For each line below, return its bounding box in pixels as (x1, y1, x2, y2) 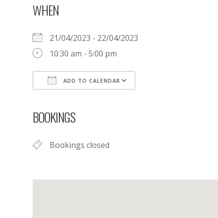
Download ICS (50, 93, 101, 104)
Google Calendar (147, 93, 209, 104)
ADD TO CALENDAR (61, 77, 121, 85)
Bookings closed (50, 140, 110, 151)
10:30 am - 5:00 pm (50, 48, 117, 59)
